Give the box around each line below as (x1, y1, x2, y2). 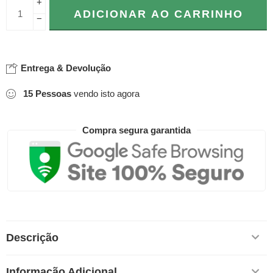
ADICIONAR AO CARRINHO (73, 8, 243, 21)
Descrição (6, 231, 58, 244)
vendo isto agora (71, 88, 140, 99)
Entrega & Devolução (18, 63, 111, 74)
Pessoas (35, 88, 71, 99)
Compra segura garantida (82, 125, 191, 136)
